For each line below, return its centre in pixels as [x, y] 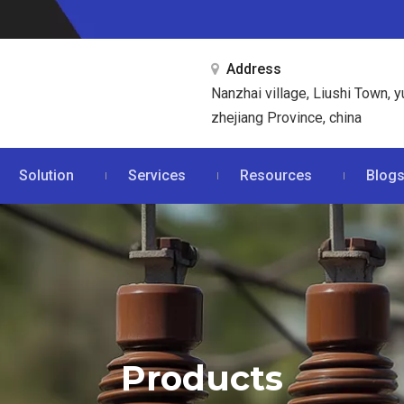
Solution [46, 175]
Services [156, 175]
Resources [275, 175]
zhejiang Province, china [286, 118]
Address [254, 69]
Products [202, 378]
